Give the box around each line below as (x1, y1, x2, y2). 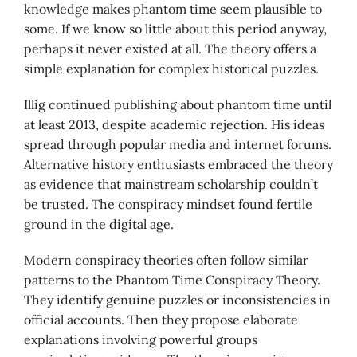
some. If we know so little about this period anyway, (24, 21, 327, 37)
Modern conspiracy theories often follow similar (24, 252, 308, 268)
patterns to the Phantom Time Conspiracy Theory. (24, 272, 320, 288)
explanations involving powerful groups (24, 331, 257, 347)
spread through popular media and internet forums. (24, 136, 331, 152)
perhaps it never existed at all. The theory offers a (24, 41, 316, 57)
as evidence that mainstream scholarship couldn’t (24, 176, 318, 192)
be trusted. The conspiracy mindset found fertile (24, 196, 312, 212)
